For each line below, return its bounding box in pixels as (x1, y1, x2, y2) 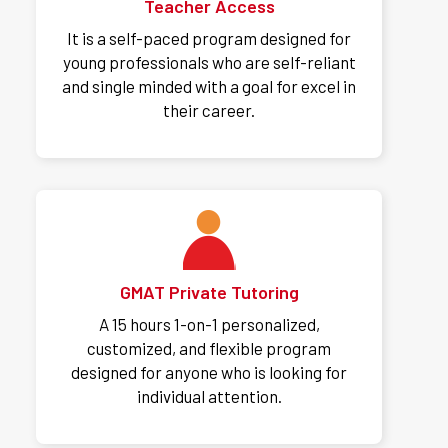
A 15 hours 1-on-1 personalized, (98, 314, 320, 335)
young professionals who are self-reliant (62, 52, 356, 73)
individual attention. (136, 386, 282, 407)
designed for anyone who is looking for (71, 362, 347, 383)
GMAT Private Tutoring (119, 281, 299, 304)
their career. (163, 100, 255, 121)
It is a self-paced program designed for (67, 28, 351, 49)
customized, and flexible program (87, 338, 331, 359)
